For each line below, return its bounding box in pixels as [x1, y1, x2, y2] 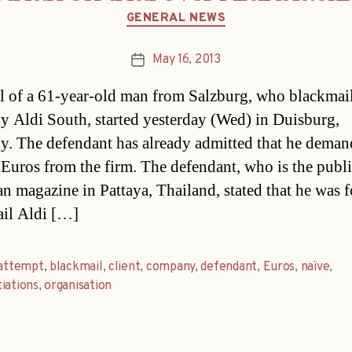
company [145, 259, 196, 276]
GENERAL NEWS [126, 10, 226, 26]
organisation [44, 278, 112, 295]
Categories [175, 2, 244, 20]
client [108, 259, 141, 276]
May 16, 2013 [152, 52, 221, 68]
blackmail [49, 259, 103, 276]
